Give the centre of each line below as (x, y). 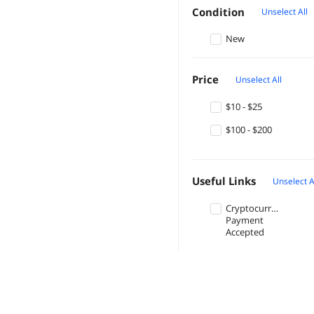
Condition (218, 12)
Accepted (245, 232)
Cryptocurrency (258, 209)
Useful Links (224, 181)
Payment (245, 220)
